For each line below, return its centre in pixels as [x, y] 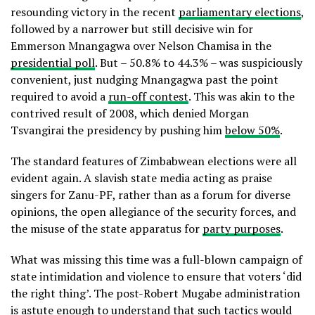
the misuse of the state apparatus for [107, 229]
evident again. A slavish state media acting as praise [141, 178]
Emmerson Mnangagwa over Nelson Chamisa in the [141, 46]
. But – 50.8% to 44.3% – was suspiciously [199, 63]
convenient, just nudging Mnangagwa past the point [144, 80]
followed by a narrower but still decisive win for [132, 29]
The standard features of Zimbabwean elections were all [154, 161]
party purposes [242, 229]
